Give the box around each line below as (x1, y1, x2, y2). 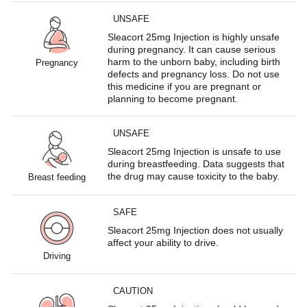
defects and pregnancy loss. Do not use (108, 68, 280, 79)
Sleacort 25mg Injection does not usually (108, 224, 284, 236)
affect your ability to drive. (108, 236, 219, 248)
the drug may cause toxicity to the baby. (108, 170, 280, 182)
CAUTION (113, 285, 153, 296)
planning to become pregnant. (108, 93, 238, 104)
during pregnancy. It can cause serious (108, 43, 276, 55)
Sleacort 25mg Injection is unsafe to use (108, 145, 282, 157)
